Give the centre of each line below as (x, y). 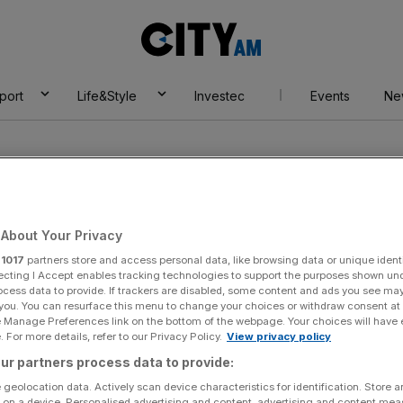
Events (330, 96)
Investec (219, 96)
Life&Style (107, 96)
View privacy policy (279, 337)
